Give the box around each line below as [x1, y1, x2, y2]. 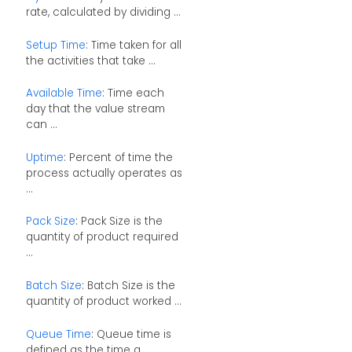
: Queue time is [90, 326, 171, 342]
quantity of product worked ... [25, 293, 181, 309]
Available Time [25, 86, 102, 101]
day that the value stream [25, 101, 165, 117]
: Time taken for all [85, 37, 181, 53]
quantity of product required [25, 229, 178, 245]
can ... [25, 117, 57, 133]
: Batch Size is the [81, 277, 175, 293]
